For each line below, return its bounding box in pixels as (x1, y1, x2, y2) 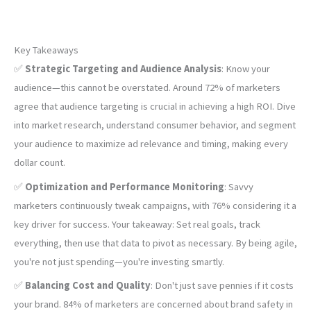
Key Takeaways (14, 44, 78, 57)
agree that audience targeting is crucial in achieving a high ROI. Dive (14, 100, 296, 113)
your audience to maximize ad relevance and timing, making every (14, 137, 288, 151)
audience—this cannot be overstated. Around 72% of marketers (14, 81, 280, 94)
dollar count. (14, 156, 65, 169)
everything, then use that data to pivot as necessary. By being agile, (14, 236, 297, 249)
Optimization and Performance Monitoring (25, 180, 224, 193)
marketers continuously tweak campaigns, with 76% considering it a (14, 199, 296, 212)
